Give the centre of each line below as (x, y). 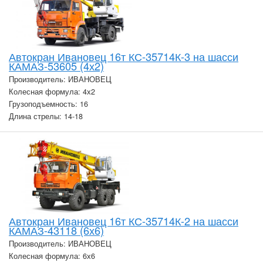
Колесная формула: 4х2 (52, 91)
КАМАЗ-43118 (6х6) (56, 230)
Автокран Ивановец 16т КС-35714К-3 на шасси (124, 56)
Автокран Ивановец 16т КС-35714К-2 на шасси (124, 221)
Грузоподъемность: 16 (48, 104)
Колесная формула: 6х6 (52, 256)
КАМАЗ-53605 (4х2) (56, 65)
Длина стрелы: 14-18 (46, 116)
